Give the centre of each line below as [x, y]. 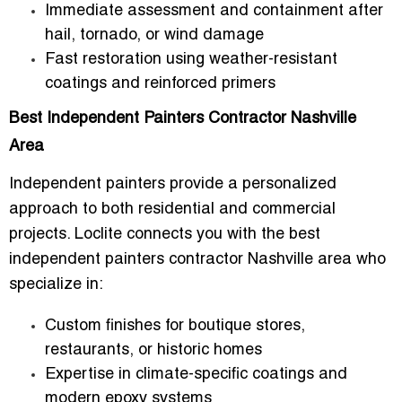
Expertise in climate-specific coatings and [196, 374]
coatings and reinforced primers [160, 83]
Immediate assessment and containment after [214, 11]
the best [291, 234]
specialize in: [56, 284]
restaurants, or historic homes [153, 350]
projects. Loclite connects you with [135, 234]
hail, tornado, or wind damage [154, 35]
